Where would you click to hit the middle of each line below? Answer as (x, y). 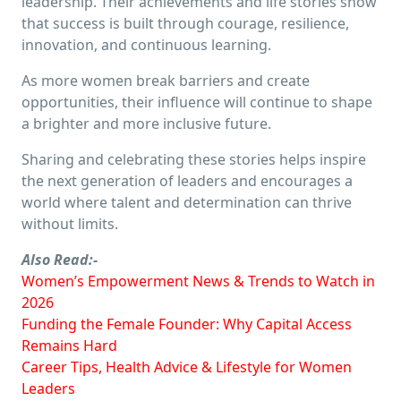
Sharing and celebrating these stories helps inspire (194, 159)
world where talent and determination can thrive (187, 202)
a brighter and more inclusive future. (146, 123)
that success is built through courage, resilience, (185, 23)
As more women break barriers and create (166, 80)
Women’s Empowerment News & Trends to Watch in (198, 281)
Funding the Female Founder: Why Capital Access (187, 324)
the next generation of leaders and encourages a (187, 180)
